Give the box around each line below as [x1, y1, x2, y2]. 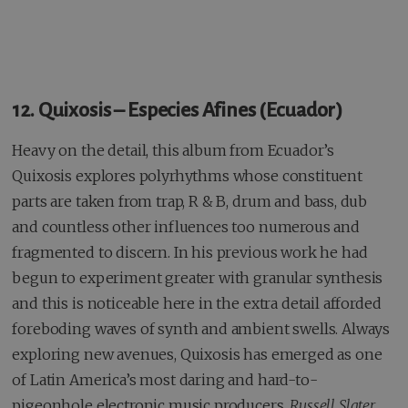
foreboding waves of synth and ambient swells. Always [12, 319, 391, 338]
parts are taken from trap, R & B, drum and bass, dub [12, 191, 368, 210]
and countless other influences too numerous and [12, 217, 360, 236]
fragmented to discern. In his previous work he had [12, 242, 368, 261]
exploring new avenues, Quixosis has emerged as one [12, 344, 382, 363]
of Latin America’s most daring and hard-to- [12, 370, 318, 389]
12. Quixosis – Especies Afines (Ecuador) [12, 98, 343, 121]
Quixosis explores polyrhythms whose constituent [12, 166, 362, 185]
